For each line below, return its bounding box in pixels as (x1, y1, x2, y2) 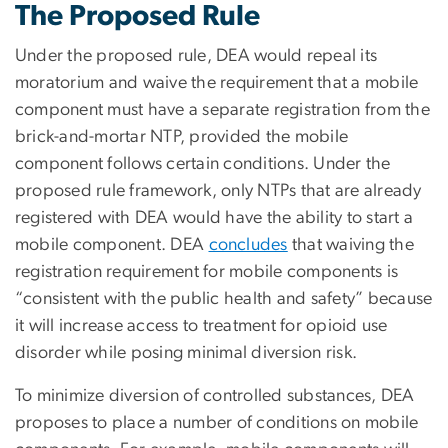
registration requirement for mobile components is (15, 262, 399, 281)
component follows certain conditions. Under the (15, 154, 391, 173)
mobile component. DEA (15, 235, 209, 254)
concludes (208, 235, 288, 254)
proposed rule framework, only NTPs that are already (15, 181, 422, 200)
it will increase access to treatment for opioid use (15, 316, 388, 335)
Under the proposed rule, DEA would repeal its (15, 46, 378, 65)
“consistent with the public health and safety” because (15, 289, 433, 308)
